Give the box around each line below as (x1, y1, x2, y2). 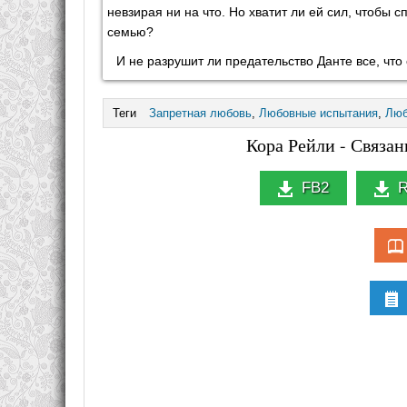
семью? (107, 24, 154, 39)
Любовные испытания (259, 105, 378, 120)
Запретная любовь (149, 105, 252, 120)
